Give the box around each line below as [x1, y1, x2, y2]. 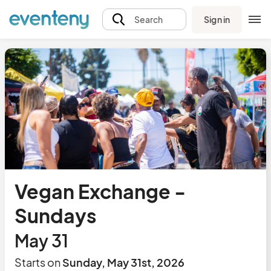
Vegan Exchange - [15, 179, 186, 203]
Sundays [15, 203, 96, 227]
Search [134, 14, 163, 25]
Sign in [204, 13, 230, 25]
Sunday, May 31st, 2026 [60, 255, 184, 269]
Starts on [15, 255, 60, 269]
